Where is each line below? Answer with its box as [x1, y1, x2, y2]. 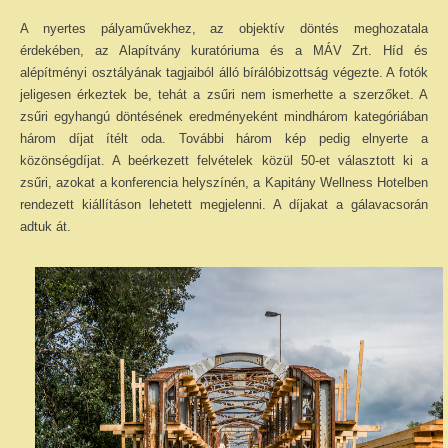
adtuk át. [20, 219, 71, 234]
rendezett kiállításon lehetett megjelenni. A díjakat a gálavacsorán [20, 197, 428, 212]
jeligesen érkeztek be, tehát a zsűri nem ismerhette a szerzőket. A [20, 87, 428, 102]
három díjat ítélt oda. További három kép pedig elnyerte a [20, 131, 428, 146]
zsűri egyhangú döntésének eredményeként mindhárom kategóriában [20, 109, 428, 124]
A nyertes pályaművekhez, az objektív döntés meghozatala [20, 21, 428, 36]
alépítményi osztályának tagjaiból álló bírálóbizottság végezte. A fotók [20, 65, 428, 80]
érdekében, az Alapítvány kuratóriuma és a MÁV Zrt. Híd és [20, 43, 428, 58]
